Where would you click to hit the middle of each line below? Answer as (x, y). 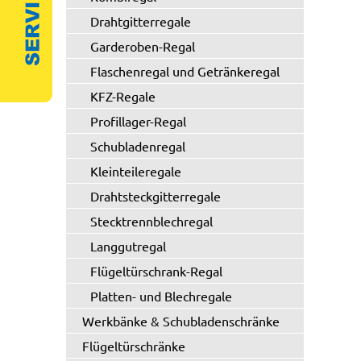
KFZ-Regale (123, 96)
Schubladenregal (138, 146)
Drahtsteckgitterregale (156, 196)
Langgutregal (128, 246)
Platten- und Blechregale (161, 296)
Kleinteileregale (136, 171)
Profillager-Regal (138, 121)
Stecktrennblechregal (151, 221)
